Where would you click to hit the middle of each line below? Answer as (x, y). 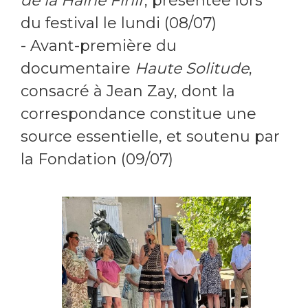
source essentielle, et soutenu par (150, 137)
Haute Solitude (190, 69)
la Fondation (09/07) (97, 159)
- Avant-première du (99, 46)
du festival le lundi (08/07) (121, 23)
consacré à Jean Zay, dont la (128, 91)
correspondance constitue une (139, 114)
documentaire (76, 69)
